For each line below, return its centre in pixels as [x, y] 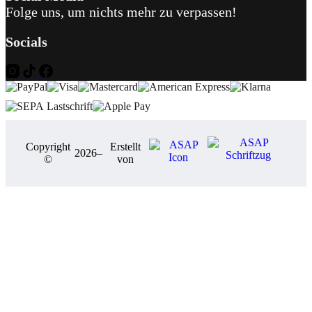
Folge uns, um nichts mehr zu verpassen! [121, 11]
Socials [26, 41]
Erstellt [126, 146]
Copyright [48, 146]
